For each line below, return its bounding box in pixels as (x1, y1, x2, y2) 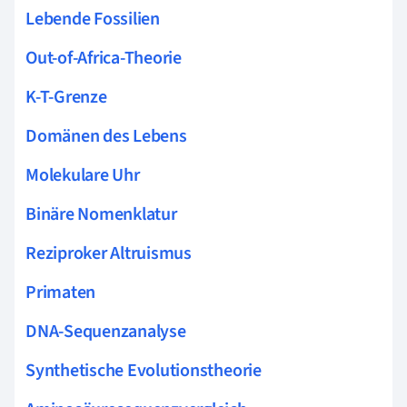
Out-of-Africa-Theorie (25, 45, 182, 71)
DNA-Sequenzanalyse (25, 318, 186, 344)
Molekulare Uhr (25, 162, 140, 188)
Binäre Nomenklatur (25, 201, 177, 227)
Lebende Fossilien (25, 5, 160, 32)
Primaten (25, 279, 96, 305)
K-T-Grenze (25, 84, 107, 110)
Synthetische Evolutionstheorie (25, 357, 262, 383)
